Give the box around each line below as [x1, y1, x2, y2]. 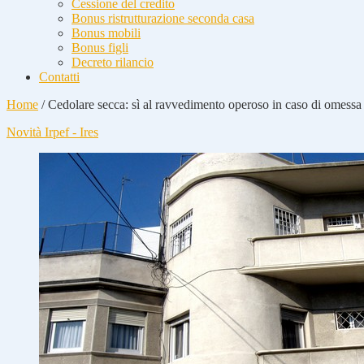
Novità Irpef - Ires [6, 125, 98, 139]
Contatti [39, 70, 80, 84]
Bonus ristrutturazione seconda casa [71, 11, 254, 25]
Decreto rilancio [71, 55, 154, 69]
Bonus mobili [71, 26, 141, 40]
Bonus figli [71, 41, 128, 54]
